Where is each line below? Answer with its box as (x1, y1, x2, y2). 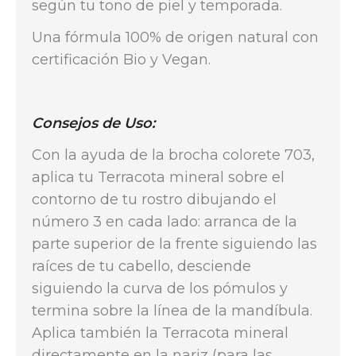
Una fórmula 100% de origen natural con (32, 29, 319, 46)
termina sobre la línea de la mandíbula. (32, 302, 312, 319)
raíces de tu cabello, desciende (32, 257, 251, 275)
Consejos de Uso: (32, 114, 155, 132)
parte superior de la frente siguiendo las (32, 235, 317, 253)
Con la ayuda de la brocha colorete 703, (32, 146, 315, 164)
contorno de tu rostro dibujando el (32, 191, 277, 208)
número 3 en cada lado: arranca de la (32, 213, 297, 230)
